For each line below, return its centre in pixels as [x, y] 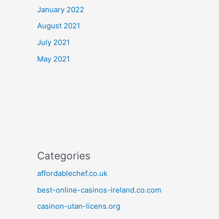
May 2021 [54, 59]
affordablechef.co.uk [72, 173]
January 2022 [61, 9]
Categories [64, 155]
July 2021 [54, 43]
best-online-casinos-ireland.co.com [99, 190]
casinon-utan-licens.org [79, 206]
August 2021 [59, 26]
